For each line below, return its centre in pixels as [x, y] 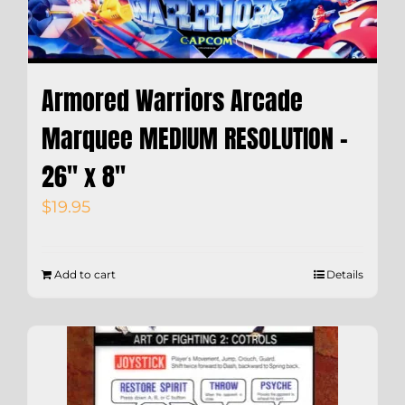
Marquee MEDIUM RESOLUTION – [195, 139]
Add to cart [85, 275]
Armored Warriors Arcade [172, 101]
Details [345, 275]
